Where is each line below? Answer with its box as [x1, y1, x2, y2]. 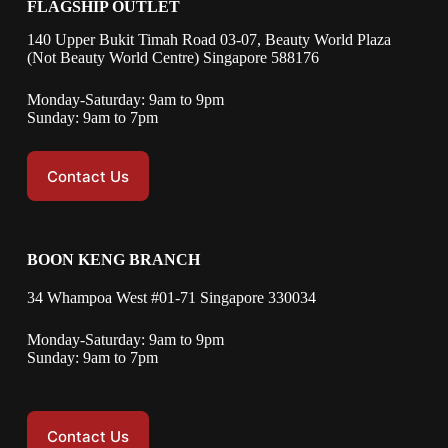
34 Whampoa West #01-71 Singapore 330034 [26, 289, 316, 307]
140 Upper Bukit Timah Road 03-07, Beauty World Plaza [26, 31, 391, 49]
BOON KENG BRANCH [26, 251, 200, 269]
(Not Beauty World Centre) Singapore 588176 [26, 49, 319, 67]
